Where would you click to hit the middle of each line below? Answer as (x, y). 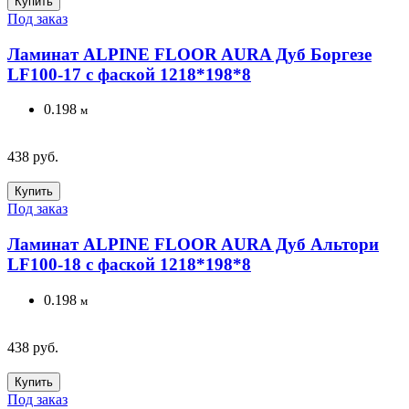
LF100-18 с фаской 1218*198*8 (129, 265)
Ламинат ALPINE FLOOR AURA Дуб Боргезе (189, 54)
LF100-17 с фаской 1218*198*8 (129, 74)
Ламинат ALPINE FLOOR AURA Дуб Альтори (193, 245)
